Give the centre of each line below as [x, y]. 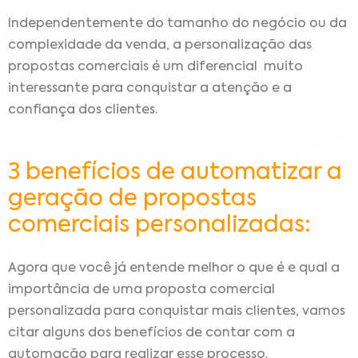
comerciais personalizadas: [159, 226]
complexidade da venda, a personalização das [160, 46]
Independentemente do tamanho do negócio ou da [177, 24]
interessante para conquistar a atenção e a [150, 89]
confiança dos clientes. [84, 111]
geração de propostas [132, 199]
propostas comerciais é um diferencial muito [155, 68]
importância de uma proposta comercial [141, 290]
